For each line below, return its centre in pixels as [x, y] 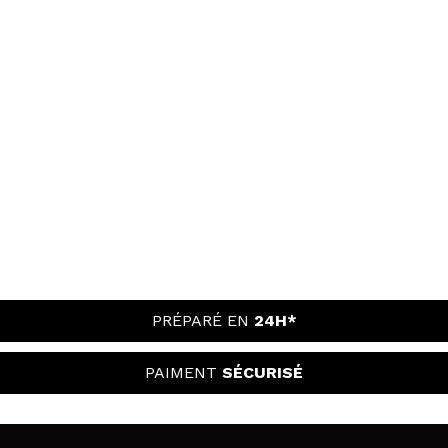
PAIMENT [183, 372]
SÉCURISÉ [262, 372]
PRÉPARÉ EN [202, 320]
